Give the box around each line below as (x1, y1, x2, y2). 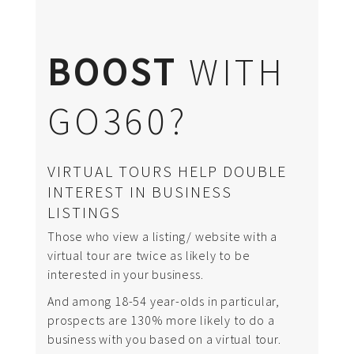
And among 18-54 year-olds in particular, (47, 292, 280, 309)
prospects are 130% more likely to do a (47, 311, 275, 328)
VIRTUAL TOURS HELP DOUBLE (47, 160, 287, 181)
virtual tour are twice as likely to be (47, 247, 250, 263)
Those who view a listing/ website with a (47, 228, 277, 244)
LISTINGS (47, 201, 121, 222)
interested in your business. (47, 265, 204, 282)
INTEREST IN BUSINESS (47, 181, 232, 201)
